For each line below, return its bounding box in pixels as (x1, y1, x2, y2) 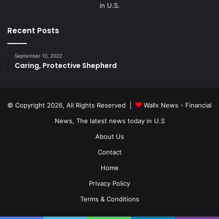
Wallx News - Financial (144, 101, 212, 109)
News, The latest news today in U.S (54, 116, 165, 125)
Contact (97, 148, 122, 156)
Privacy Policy (89, 179, 130, 187)
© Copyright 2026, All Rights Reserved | (7, 101, 135, 109)
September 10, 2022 (15, 52, 62, 59)
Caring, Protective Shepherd (15, 60, 117, 70)
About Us (95, 132, 124, 140)
